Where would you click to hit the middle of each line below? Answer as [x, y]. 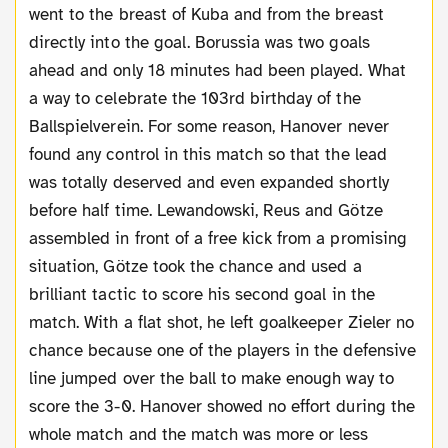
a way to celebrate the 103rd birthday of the [195, 99]
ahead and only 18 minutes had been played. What [217, 71]
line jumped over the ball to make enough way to [211, 379]
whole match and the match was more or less [199, 435]
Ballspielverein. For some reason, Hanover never [209, 127]
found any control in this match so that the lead [208, 155]
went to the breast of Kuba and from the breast [206, 15]
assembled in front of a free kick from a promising [218, 239]
